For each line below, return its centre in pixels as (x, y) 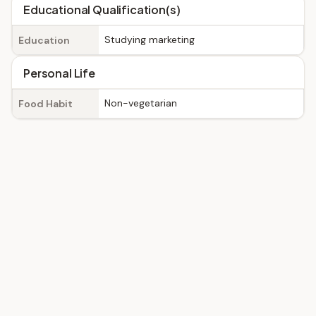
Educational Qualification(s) (102, 10)
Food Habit (45, 104)
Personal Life (59, 73)
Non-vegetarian (141, 103)
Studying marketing (150, 39)
